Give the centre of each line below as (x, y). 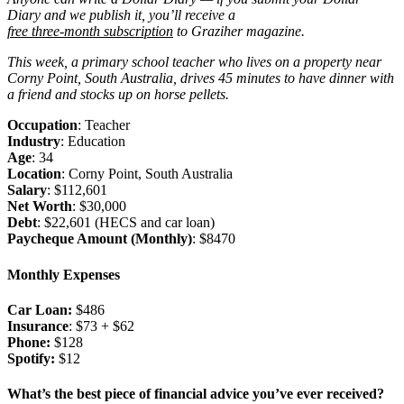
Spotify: (33, 358)
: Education (93, 142)
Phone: (31, 342)
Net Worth (40, 207)
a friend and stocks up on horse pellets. (120, 95)
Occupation (42, 125)
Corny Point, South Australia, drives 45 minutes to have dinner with (201, 78)
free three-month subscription (90, 32)
